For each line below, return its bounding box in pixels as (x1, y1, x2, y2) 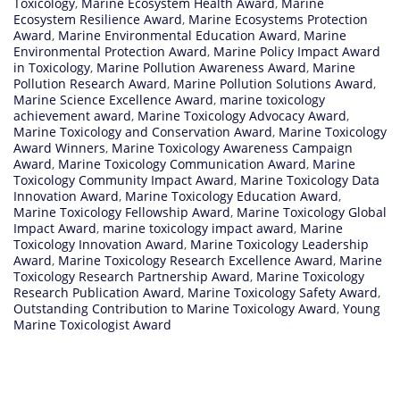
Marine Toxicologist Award (13, 315, 171, 333)
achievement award (13, 106, 131, 124)
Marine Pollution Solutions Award (173, 74, 373, 92)
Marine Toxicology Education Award (125, 187, 338, 204)
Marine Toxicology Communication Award (58, 154, 306, 172)
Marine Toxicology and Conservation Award (13, 122, 272, 140)
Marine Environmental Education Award (58, 26, 297, 44)
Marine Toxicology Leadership (190, 235, 369, 253)
